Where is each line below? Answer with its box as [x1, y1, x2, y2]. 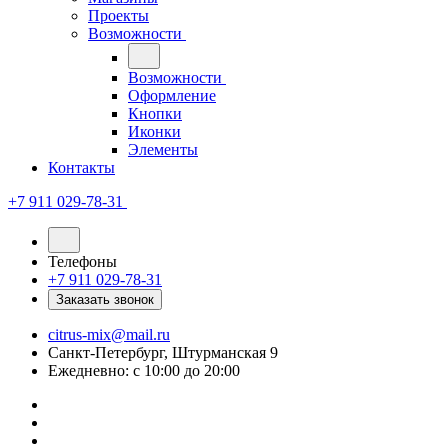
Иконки [128, 123, 181, 140]
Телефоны [48, 253, 117, 270]
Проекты [88, 7, 149, 24]
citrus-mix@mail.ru [48, 326, 170, 343]
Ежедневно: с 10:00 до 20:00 [48, 362, 240, 379]
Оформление [128, 87, 216, 104]
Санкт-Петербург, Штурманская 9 [48, 344, 278, 361]
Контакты [48, 159, 115, 176]
